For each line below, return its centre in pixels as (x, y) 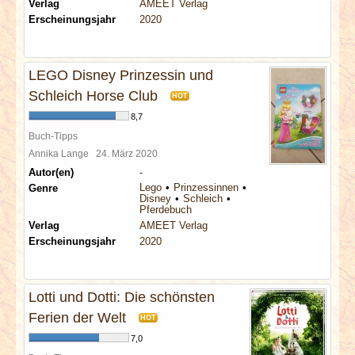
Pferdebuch (166, 210)
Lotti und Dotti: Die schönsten (122, 297)
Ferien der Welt (77, 318)
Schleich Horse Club (93, 96)
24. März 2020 (129, 153)
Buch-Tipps (53, 136)
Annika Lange (62, 153)
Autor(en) (51, 172)
